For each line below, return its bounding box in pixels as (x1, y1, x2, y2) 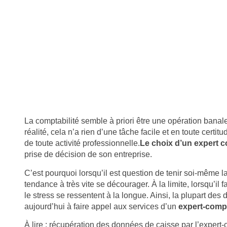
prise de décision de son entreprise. (24, 150, 152, 159)
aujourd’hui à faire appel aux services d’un (24, 202, 178, 211)
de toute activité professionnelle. (24, 139, 140, 148)
